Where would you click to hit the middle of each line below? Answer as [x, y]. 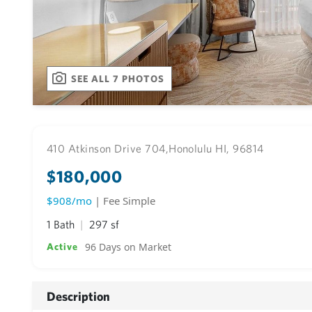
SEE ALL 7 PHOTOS [118, 78]
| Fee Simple [125, 201]
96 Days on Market [128, 247]
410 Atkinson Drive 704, [108, 148]
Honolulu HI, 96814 [216, 148]
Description [78, 296]
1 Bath [62, 224]
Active [63, 247]
